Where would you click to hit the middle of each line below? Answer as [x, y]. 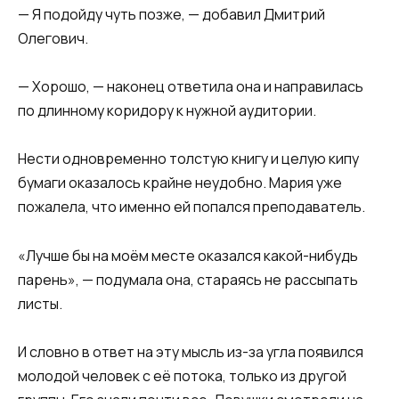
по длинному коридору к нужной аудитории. [167, 111]
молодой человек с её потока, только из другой [182, 375]
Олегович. [53, 39]
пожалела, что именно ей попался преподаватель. [191, 207]
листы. [40, 303]
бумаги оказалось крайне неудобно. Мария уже [180, 183]
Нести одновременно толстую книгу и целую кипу [188, 159]
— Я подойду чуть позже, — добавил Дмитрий [171, 15]
